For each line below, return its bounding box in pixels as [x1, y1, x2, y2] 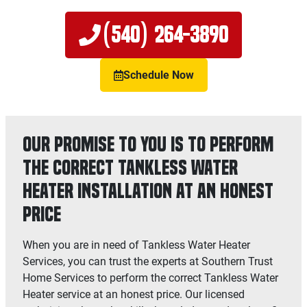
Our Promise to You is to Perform [23, 132, 273, 156]
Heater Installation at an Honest [23, 179, 273, 203]
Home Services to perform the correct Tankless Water [23, 271, 278, 284]
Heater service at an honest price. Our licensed [23, 288, 245, 301]
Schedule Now [123, 69, 194, 82]
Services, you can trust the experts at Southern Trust [23, 255, 273, 268]
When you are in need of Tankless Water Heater [23, 238, 250, 251]
